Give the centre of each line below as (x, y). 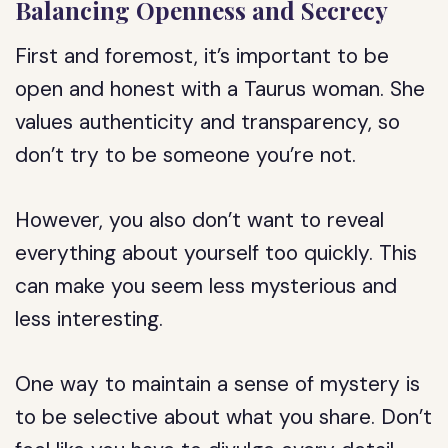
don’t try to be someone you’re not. (186, 155)
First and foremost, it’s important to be (202, 56)
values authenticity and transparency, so (208, 122)
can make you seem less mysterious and (206, 286)
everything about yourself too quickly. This (216, 253)
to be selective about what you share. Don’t (224, 417)
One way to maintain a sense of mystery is (218, 384)
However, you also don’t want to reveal (200, 220)
